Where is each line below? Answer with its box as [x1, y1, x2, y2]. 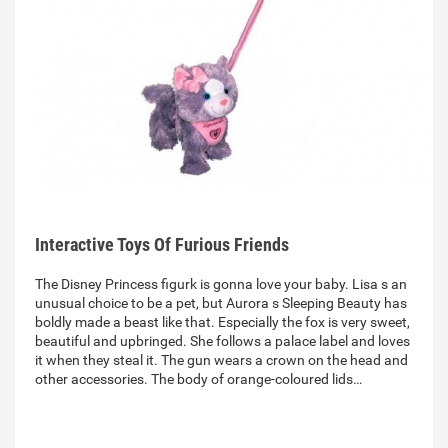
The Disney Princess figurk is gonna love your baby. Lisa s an [35, 276, 407, 293]
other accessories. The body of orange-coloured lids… [35, 371, 362, 388]
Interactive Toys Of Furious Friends [35, 234, 289, 256]
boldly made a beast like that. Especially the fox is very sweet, [35, 314, 410, 331]
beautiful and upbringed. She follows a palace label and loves [35, 333, 410, 350]
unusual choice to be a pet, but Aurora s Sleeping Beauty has [35, 295, 407, 312]
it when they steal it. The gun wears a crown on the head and [35, 352, 408, 369]
